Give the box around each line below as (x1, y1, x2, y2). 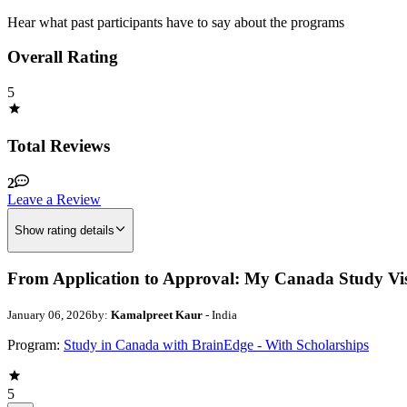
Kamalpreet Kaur (111, 308, 203, 322)
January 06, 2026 (7, 308, 92, 322)
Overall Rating (7, 47, 118, 67)
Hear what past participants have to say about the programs (7, 14, 344, 30)
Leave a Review (7, 191, 101, 207)
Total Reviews (7, 135, 110, 155)
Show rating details (15, 223, 114, 238)
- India (203, 308, 237, 322)
